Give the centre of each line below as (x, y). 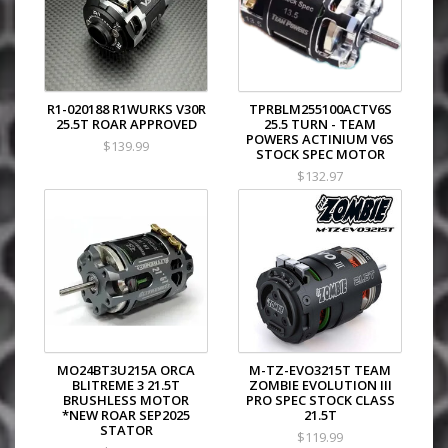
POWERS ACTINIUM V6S (320, 139)
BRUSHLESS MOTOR (126, 400)
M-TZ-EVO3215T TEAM (320, 370)
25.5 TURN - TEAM (320, 124)
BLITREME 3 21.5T (126, 385)
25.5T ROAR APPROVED (126, 124)
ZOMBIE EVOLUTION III (320, 385)
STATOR (126, 430)
